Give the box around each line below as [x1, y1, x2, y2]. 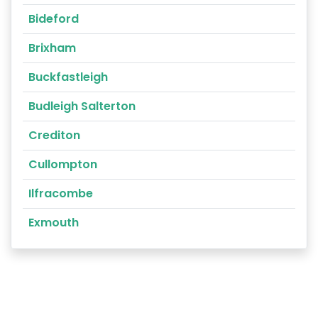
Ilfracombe [28, 185, 93, 202]
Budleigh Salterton [28, 97, 136, 114]
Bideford [28, 10, 79, 27]
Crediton [28, 126, 80, 143]
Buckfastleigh [28, 68, 108, 85]
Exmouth [28, 214, 79, 231]
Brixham [28, 39, 76, 56]
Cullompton [28, 155, 97, 172]
